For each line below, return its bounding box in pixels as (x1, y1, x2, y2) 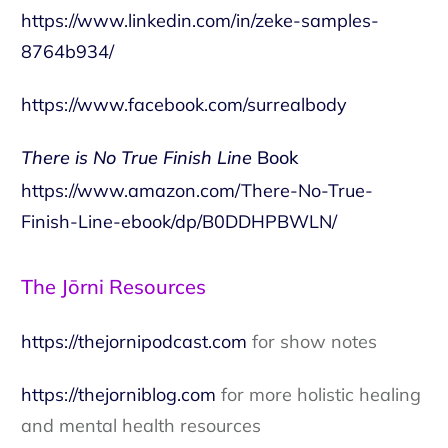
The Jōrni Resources (21, 274, 206, 300)
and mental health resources (21, 414, 261, 438)
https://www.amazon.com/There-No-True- (21, 179, 373, 203)
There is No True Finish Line (21, 146, 252, 170)
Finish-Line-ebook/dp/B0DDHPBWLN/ (21, 210, 337, 234)
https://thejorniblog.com (21, 383, 216, 407)
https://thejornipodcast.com (21, 330, 247, 354)
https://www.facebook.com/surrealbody (21, 93, 347, 117)
